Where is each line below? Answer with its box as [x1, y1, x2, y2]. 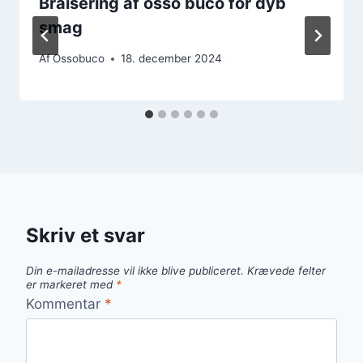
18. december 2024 [121, 52, 223, 66]
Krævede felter [247, 264, 326, 278]
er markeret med [26, 278, 116, 292]
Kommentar [26, 295, 105, 312]
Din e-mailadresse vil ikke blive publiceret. [26, 264, 244, 278]
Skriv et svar [26, 224, 145, 248]
